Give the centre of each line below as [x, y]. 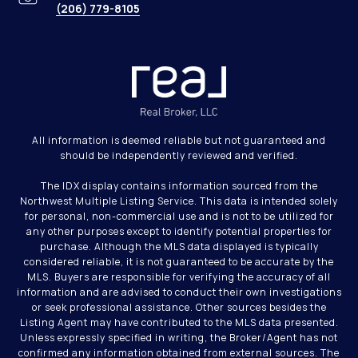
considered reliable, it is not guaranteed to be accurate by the [179, 262]
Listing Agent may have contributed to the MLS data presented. [179, 323]
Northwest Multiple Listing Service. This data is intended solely [179, 201]
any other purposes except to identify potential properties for [179, 232]
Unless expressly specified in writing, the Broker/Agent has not [179, 338]
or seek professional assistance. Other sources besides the [179, 308]
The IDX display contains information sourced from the [179, 186]
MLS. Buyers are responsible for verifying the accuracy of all [179, 277]
